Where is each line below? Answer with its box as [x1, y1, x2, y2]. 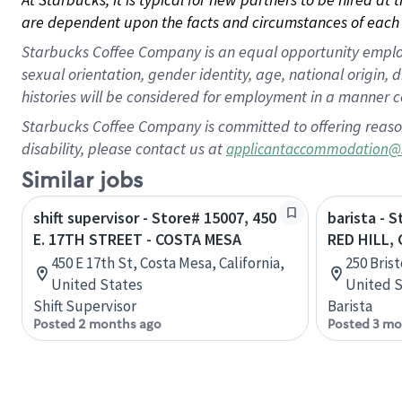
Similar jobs [22, 167, 143, 195]
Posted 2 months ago [33, 316, 162, 332]
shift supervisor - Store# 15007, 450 [33, 207, 276, 228]
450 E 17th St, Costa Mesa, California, [51, 253, 284, 273]
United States [51, 275, 143, 294]
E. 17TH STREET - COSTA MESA [33, 229, 241, 249]
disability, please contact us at [22, 138, 226, 159]
